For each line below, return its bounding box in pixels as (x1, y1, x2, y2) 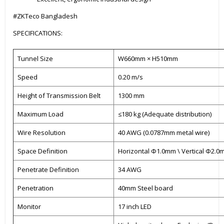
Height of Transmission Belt (17, 90, 100, 100)
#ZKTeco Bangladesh (13, 11, 77, 20)
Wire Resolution (17, 127, 65, 137)
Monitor (17, 201, 41, 211)
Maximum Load (17, 109, 63, 118)
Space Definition (17, 146, 67, 155)
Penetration (17, 183, 53, 192)
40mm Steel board (118, 183, 173, 192)
